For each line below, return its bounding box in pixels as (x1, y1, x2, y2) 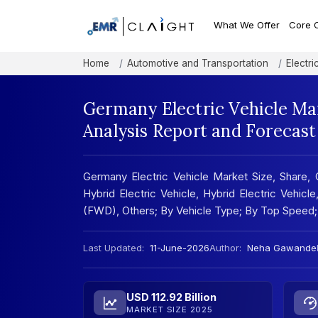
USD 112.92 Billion (126, 291, 216, 304)
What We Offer (214, 19, 280, 31)
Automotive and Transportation (127, 57, 268, 70)
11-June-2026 (147, 242, 209, 254)
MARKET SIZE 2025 (126, 305, 213, 315)
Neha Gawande (247, 242, 317, 254)
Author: (209, 242, 241, 254)
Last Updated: (83, 242, 144, 254)
